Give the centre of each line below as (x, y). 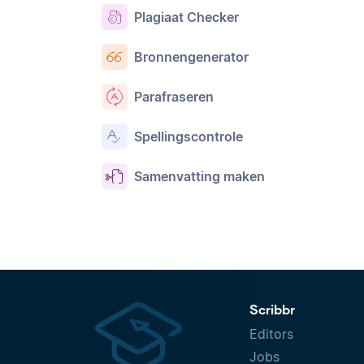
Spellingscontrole (188, 136)
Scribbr (272, 309)
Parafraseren (174, 97)
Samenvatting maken (199, 176)
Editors (271, 334)
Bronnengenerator (191, 57)
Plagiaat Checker (186, 17)
